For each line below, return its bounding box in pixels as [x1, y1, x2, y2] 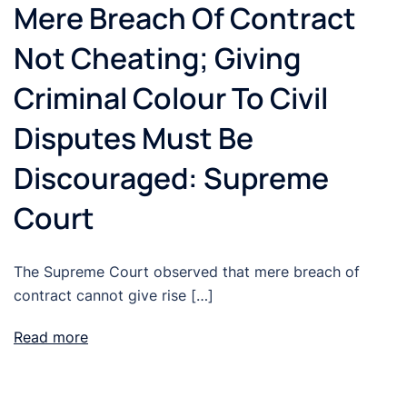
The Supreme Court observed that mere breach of [14, 263, 360, 282]
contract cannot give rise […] [14, 286, 213, 305]
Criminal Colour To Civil [14, 78, 328, 119]
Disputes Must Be [14, 118, 253, 159]
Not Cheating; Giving [14, 38, 301, 79]
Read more [14, 328, 88, 347]
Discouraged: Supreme [14, 158, 329, 199]
